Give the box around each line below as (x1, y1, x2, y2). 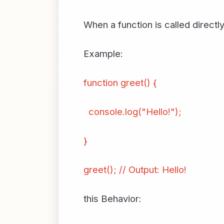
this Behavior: (83, 193, 141, 204)
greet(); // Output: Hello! (83, 164, 186, 175)
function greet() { (83, 77, 157, 88)
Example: (83, 48, 123, 59)
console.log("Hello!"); (83, 106, 181, 117)
